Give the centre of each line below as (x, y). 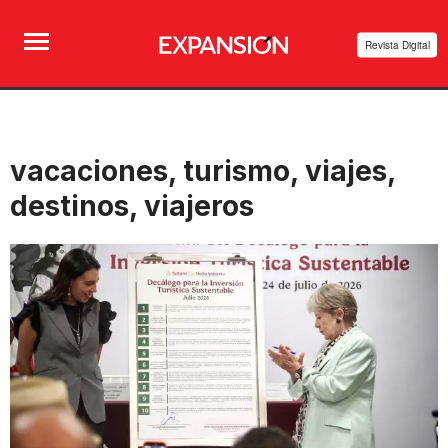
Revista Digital (397, 44)
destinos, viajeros (132, 206)
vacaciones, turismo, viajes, (202, 171)
